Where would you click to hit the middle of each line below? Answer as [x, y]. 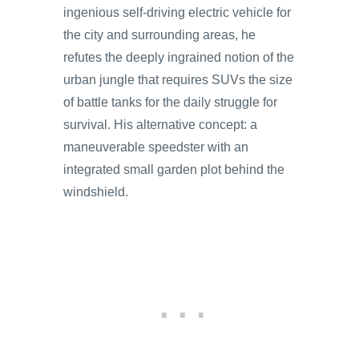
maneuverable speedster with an [156, 147]
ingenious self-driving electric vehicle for [177, 12]
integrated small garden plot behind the [174, 169]
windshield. [96, 192]
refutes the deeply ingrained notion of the [179, 57]
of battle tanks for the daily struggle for [170, 102]
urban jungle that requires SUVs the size [178, 80]
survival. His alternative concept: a [160, 125]
